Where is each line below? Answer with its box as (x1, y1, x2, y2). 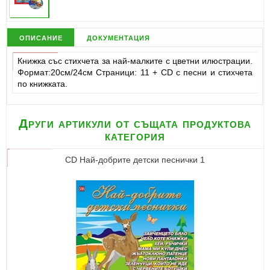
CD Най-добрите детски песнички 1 (65, 154, 205, 165)
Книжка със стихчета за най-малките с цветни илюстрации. (17, 56, 253, 66)
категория (105, 128, 165, 143)
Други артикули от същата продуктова (19, 116, 251, 130)
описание (19, 32, 63, 43)
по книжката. (17, 79, 67, 89)
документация (87, 32, 150, 43)
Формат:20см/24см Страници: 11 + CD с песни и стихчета (17, 67, 253, 78)
